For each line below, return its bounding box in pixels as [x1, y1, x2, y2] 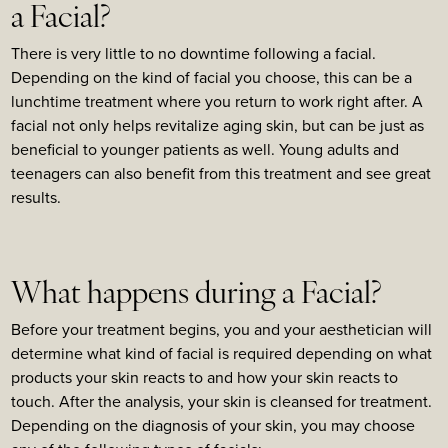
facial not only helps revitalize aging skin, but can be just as [11, 113, 424, 137]
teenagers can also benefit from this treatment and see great [11, 161, 431, 185]
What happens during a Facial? [11, 280, 381, 312]
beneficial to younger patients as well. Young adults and [11, 137, 399, 161]
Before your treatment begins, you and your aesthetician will [11, 318, 432, 342]
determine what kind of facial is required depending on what [11, 342, 432, 366]
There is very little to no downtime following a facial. [11, 41, 376, 65]
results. [11, 185, 61, 209]
